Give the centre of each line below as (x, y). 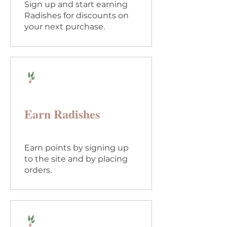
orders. (38, 170)
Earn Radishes (62, 114)
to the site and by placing (76, 159)
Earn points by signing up (77, 148)
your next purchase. (65, 27)
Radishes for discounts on (77, 15)
